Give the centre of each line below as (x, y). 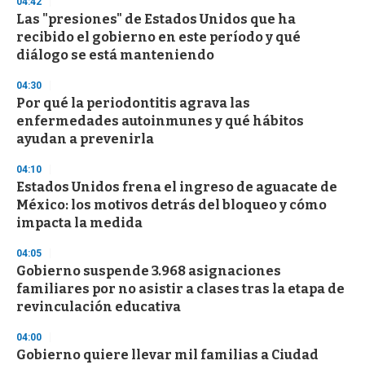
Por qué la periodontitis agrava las (133, 103)
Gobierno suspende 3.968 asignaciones (149, 270)
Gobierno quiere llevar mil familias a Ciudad (167, 354)
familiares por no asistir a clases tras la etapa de (180, 288)
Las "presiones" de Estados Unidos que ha (156, 19)
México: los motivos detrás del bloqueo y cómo (172, 204)
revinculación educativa (99, 306)
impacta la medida (79, 222)
